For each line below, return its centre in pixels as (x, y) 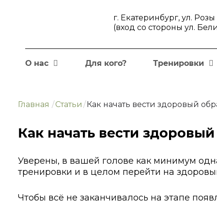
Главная (34, 104)
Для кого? (106, 63)
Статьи (69, 104)
